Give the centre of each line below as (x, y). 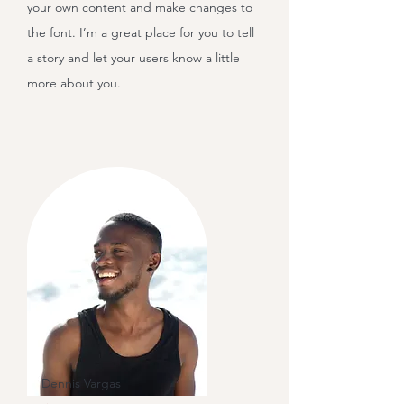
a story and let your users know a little (133, 58)
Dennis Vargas (81, 383)
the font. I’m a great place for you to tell (141, 32)
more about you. (74, 83)
